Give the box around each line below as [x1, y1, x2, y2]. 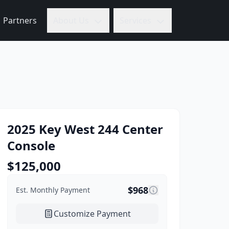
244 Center [98, 121, 164, 138]
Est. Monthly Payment [16, 185, 90, 195]
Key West [39, 121, 95, 138]
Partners [3, 15, 37, 26]
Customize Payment [54, 208, 131, 219]
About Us [53, 15, 89, 26]
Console [7, 137, 56, 154]
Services [120, 15, 151, 26]
